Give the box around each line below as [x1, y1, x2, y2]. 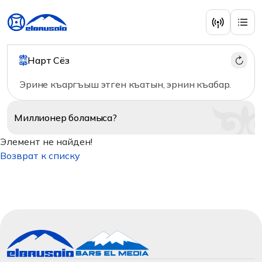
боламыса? [68, 112, 117, 123]
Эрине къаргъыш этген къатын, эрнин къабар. [19, 78, 232, 90]
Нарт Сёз [27, 54, 70, 66]
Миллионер [14, 112, 69, 123]
